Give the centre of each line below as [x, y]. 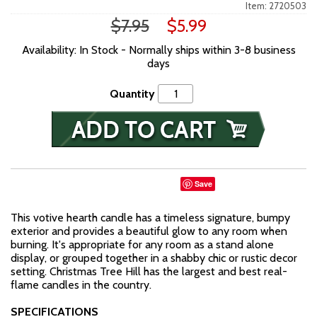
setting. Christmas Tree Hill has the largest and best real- [149, 271]
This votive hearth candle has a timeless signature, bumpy [150, 218]
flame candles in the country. [81, 285]
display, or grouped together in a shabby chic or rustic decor [154, 258]
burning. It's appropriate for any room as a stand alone [142, 244]
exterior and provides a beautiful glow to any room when [149, 231]
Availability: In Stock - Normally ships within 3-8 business [158, 50]
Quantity [132, 94]
